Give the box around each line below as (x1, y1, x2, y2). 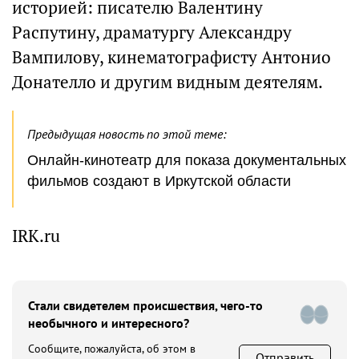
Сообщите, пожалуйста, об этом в (28, 341, 196, 356)
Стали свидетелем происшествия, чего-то (28, 296, 263, 313)
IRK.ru (12, 224, 60, 247)
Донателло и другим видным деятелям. (12, 71, 330, 93)
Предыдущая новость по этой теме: (27, 125, 226, 142)
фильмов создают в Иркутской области (27, 172, 291, 189)
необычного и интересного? (28, 314, 189, 331)
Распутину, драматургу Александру (12, 21, 292, 43)
